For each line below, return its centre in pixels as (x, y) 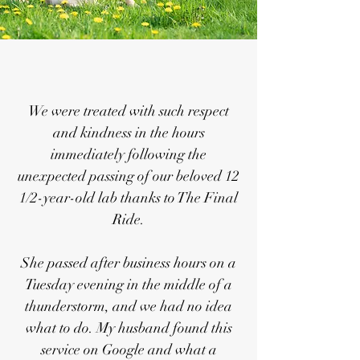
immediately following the (129, 154)
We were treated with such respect (129, 111)
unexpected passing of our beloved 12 (129, 176)
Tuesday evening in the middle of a (129, 284)
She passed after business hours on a (129, 263)
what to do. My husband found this (129, 328)
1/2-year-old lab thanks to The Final (129, 198)
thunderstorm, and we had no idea (129, 306)
